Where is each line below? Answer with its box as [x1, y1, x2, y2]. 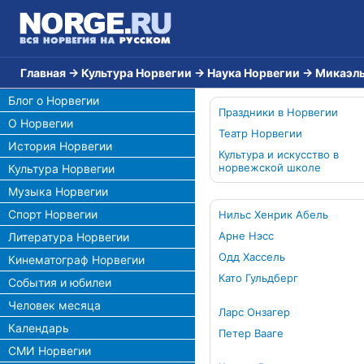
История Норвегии [8, 139, 112, 153]
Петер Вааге [219, 327, 284, 340]
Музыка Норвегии [8, 184, 108, 198]
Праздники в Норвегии [219, 106, 338, 119]
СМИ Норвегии [8, 344, 91, 357]
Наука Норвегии [207, 66, 300, 80]
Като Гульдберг [219, 271, 298, 284]
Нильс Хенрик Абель [219, 208, 328, 221]
